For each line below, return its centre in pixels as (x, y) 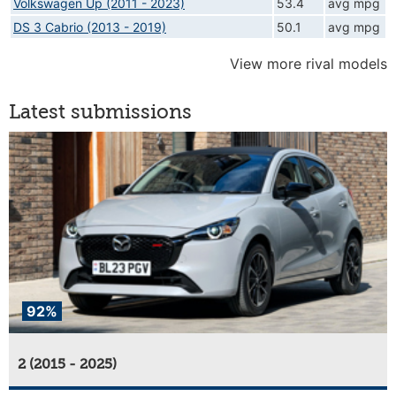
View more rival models (308, 63)
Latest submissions (100, 111)
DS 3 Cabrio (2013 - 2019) (90, 27)
